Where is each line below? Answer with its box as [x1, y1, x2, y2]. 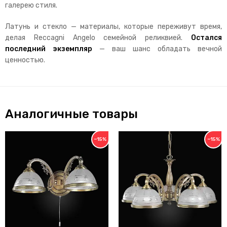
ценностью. [5, 55, 45, 64]
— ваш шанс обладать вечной [92, 44, 222, 53]
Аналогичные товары [5, 106, 138, 121]
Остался [191, 33, 222, 42]
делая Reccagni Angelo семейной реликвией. [5, 33, 191, 42]
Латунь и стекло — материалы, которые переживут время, [5, 22, 222, 31]
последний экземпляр [5, 44, 92, 53]
